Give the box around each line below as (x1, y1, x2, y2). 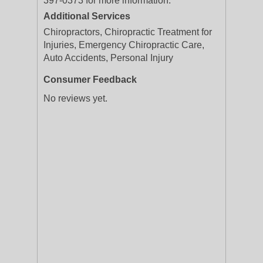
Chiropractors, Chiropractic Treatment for (43, 27, 212, 37)
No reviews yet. (43, 93, 107, 103)
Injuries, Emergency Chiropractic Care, (43, 40, 204, 50)
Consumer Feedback (43, 75, 137, 85)
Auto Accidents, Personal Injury (43, 53, 173, 63)
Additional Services (43, 11, 130, 21)
